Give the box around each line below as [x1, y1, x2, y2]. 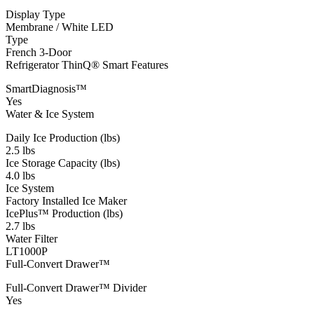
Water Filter [6, 233, 57, 245]
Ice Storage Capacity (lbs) [6, 157, 120, 170]
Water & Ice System [6, 108, 94, 121]
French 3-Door [6, 46, 71, 59]
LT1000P [6, 245, 48, 258]
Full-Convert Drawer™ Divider [6, 282, 146, 294]
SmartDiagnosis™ [6, 83, 87, 95]
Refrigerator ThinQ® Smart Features [6, 59, 168, 71]
